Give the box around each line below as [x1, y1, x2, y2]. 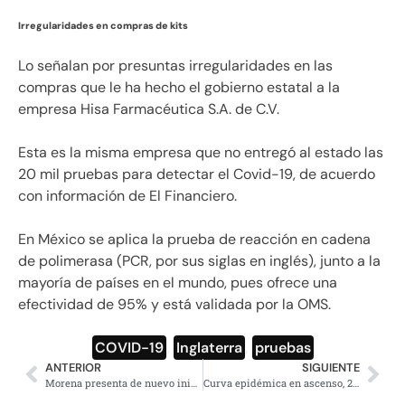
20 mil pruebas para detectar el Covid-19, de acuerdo [18, 164, 375, 184]
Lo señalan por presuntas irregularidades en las [18, 55, 333, 75]
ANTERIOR [45, 359, 101, 375]
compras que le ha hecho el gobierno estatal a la [18, 77, 340, 97]
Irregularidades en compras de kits [18, 18, 188, 32]
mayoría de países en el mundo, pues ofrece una [18, 272, 337, 292]
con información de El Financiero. [18, 185, 237, 205]
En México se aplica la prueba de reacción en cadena [18, 229, 371, 249]
